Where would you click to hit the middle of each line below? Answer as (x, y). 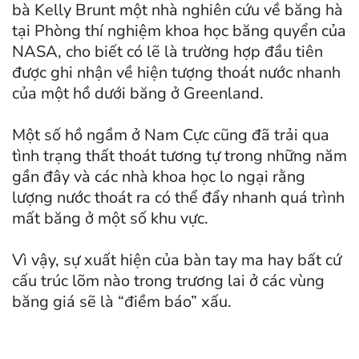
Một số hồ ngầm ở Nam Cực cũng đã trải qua (171, 135)
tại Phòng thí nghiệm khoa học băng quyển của (179, 31)
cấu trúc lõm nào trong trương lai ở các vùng (168, 281)
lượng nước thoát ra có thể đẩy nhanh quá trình (178, 198)
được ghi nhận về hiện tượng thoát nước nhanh (176, 73)
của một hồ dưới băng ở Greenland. (138, 94)
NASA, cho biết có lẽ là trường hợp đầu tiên (167, 52)
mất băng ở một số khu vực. (110, 219)
